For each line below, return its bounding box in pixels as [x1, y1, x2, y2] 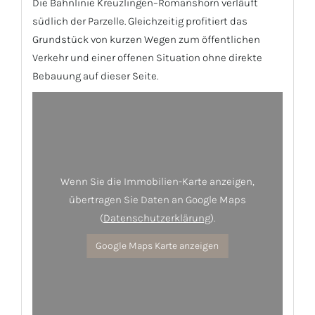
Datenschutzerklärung [103, 212, 210, 225]
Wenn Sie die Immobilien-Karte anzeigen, [60, 175, 255, 188]
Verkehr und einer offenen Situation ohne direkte [32, 51, 262, 65]
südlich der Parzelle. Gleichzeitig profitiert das [32, 15, 247, 28]
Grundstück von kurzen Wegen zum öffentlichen [32, 33, 260, 46]
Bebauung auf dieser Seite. [32, 70, 158, 83]
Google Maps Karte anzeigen [96, 240, 219, 252]
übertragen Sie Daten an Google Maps [68, 193, 246, 207]
